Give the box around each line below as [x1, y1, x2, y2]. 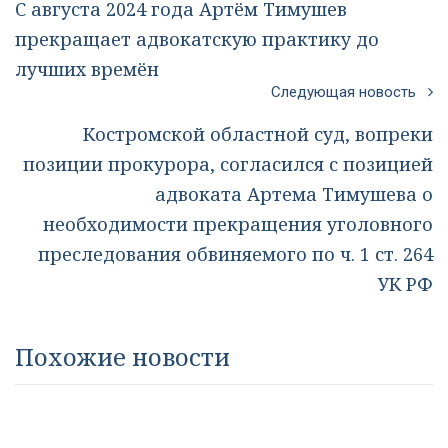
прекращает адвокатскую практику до [15, 27, 379, 51]
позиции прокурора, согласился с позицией [23, 152, 433, 176]
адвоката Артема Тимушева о [155, 182, 433, 206]
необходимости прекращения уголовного [43, 212, 433, 236]
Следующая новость [271, 83, 428, 101]
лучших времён [15, 57, 159, 81]
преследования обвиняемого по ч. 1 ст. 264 [38, 242, 433, 266]
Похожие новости [15, 340, 230, 373]
